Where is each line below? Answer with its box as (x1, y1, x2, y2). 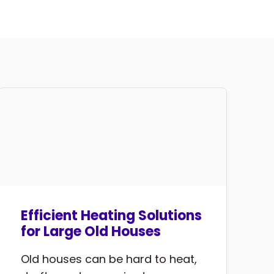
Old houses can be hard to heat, (20, 251, 197, 267)
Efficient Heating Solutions (20, 206, 202, 226)
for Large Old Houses (20, 222, 161, 242)
